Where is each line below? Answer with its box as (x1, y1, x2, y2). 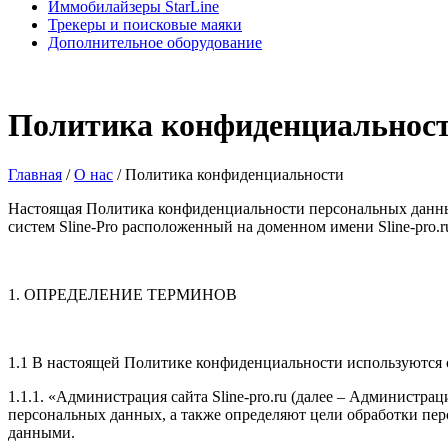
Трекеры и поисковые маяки (48, 16, 242, 33)
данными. (8, 423, 75, 441)
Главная (8, 165, 62, 183)
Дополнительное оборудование (48, 34, 262, 51)
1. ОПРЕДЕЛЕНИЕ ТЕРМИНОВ (8, 285, 237, 303)
